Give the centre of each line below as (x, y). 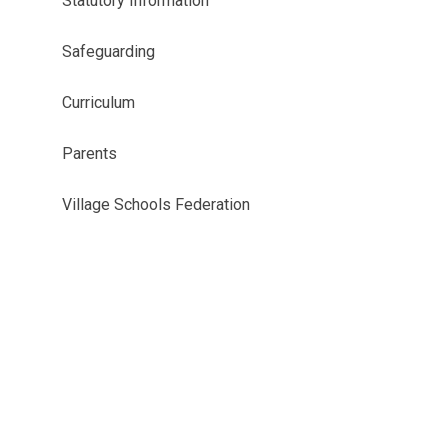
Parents (89, 153)
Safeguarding (108, 51)
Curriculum (98, 102)
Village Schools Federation (155, 204)
